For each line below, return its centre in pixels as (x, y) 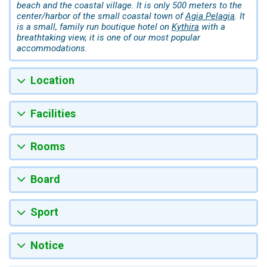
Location (52, 80)
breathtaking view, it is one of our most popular (108, 38)
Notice (47, 245)
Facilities (53, 113)
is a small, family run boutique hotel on (94, 27)
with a (212, 27)
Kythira (185, 27)
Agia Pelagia (210, 16)
